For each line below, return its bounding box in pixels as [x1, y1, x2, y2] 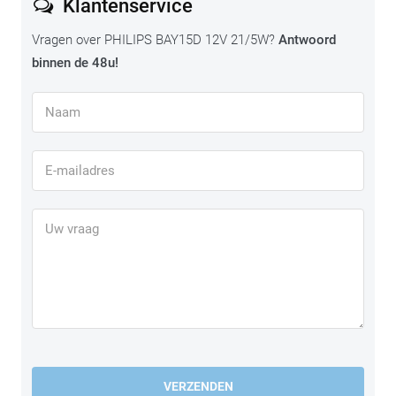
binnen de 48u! [32, 55, 118, 72]
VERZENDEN [163, 379, 233, 394]
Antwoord [278, 32, 336, 49]
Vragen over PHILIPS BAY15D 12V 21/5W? [32, 32, 278, 49]
